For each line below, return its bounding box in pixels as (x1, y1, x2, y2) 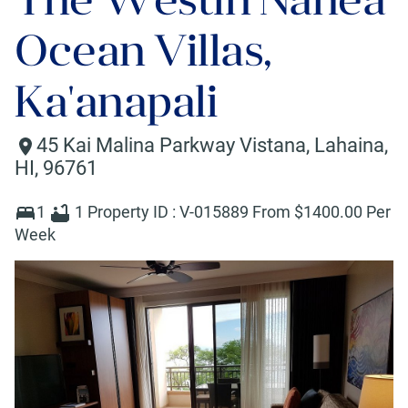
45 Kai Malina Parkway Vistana (36, 134, 306, 157)
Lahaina (314, 134, 384, 157)
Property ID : (87, 202, 179, 222)
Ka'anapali (15, 76, 218, 127)
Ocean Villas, (15, 25, 272, 76)
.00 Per (340, 202, 391, 222)
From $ (252, 202, 303, 222)
